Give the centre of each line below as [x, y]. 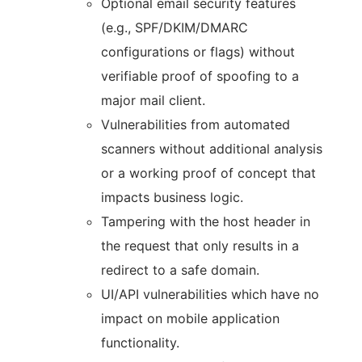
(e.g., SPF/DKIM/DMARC [175, 27]
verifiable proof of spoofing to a [200, 76]
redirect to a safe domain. [180, 270]
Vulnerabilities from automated [196, 124]
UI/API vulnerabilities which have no [210, 294]
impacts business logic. [172, 197]
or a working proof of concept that [208, 173]
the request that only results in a [200, 246]
